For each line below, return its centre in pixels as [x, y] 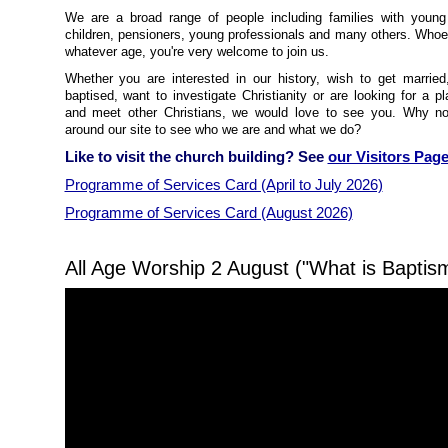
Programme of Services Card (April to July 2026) [223, 184]
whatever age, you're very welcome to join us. [196, 51]
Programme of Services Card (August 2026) [208, 212]
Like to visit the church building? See [196, 156]
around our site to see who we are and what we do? [212, 129]
